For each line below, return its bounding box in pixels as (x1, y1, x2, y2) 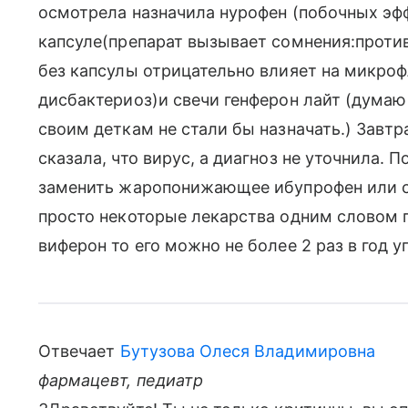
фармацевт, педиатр (38, 371, 203, 390)
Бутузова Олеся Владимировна (119, 342, 375, 361)
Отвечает (38, 342, 120, 361)
